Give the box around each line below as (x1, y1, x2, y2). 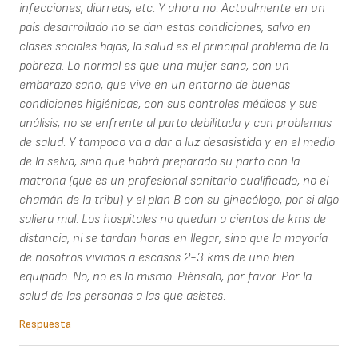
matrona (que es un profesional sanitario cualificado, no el (19, 173, 328, 189)
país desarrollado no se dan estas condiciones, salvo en (19, 19, 311, 35)
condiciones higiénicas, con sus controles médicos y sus (19, 96, 317, 112)
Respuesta (19, 316, 71, 331)
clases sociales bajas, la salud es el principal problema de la (19, 38, 328, 54)
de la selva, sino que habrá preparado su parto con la (19, 153, 300, 169)
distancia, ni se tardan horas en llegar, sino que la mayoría (19, 230, 328, 246)
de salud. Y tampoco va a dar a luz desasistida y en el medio (19, 134, 335, 150)
